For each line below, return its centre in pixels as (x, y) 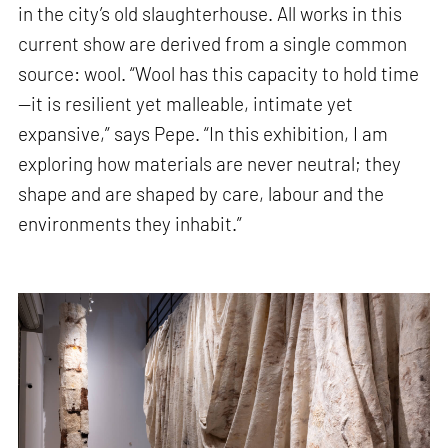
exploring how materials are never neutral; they (210, 164)
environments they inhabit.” (130, 224)
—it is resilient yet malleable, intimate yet (186, 104)
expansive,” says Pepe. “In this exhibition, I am (203, 134)
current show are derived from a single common (213, 44)
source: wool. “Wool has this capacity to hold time (219, 74)
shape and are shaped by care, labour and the (201, 194)
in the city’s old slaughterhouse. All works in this (210, 14)
